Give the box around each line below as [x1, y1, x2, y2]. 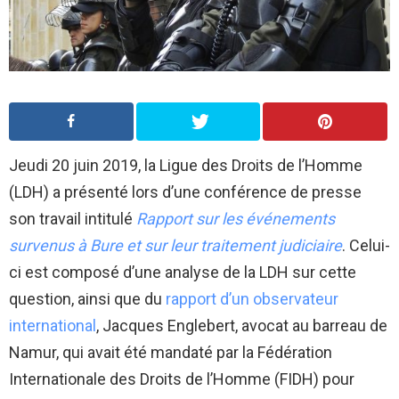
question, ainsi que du [9, 289, 166, 309]
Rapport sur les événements [136, 209, 335, 229]
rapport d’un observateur [166, 289, 338, 309]
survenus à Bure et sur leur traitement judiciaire [9, 236, 342, 256]
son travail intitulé [9, 209, 136, 229]
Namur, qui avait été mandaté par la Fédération [9, 343, 332, 362]
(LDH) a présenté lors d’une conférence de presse [9, 183, 362, 202]
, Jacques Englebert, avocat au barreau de [96, 316, 387, 336]
